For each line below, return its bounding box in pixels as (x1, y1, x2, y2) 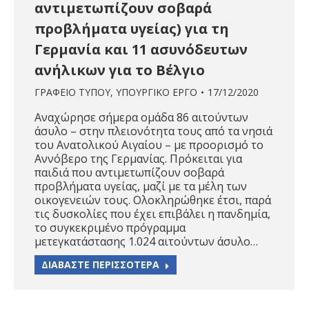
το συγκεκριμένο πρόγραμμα (34, 220, 186, 236)
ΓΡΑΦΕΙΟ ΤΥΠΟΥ (34, 86, 110, 99)
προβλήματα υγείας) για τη (34, 19, 229, 39)
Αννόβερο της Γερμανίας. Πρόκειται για (34, 151, 242, 167)
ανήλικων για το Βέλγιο (34, 61, 205, 80)
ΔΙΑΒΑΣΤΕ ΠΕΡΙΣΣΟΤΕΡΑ (41, 258, 159, 272)
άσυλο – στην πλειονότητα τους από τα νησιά (34, 123, 272, 139)
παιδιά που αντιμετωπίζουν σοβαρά (34, 165, 224, 181)
